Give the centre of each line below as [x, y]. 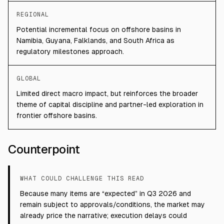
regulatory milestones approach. [70, 51]
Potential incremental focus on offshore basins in [99, 29]
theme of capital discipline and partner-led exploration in [110, 104]
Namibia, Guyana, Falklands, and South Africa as [95, 40]
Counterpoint [44, 149]
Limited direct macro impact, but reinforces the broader [107, 93]
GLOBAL [29, 78]
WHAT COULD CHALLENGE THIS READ [82, 178]
